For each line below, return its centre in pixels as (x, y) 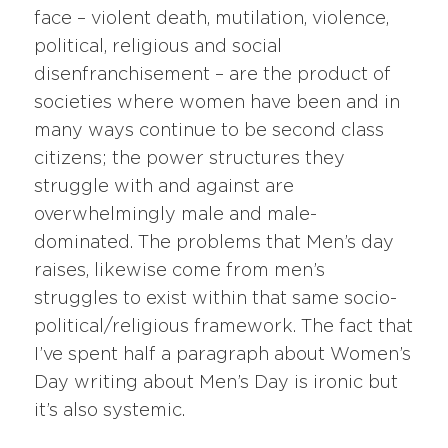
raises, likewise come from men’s (180, 270)
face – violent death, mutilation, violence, (212, 18)
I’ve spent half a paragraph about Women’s (223, 354)
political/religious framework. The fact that (224, 326)
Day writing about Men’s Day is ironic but (216, 382)
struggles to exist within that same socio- (216, 298)
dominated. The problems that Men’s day (214, 242)
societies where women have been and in (217, 102)
